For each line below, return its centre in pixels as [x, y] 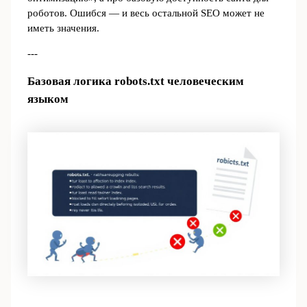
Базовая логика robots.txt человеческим [135, 81]
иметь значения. [63, 28]
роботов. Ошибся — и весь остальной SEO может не [146, 13]
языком [48, 99]
